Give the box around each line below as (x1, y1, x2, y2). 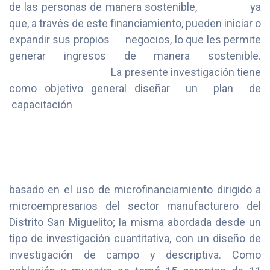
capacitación (9, 98, 72, 111)
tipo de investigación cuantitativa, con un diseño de (9, 232, 261, 245)
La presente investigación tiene (9, 66, 261, 79)
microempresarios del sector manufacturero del (9, 199, 261, 213)
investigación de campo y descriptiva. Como (9, 248, 261, 262)
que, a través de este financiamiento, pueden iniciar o (9, 17, 261, 30)
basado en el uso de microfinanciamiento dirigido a (9, 183, 261, 196)
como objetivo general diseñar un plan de (9, 82, 261, 95)
